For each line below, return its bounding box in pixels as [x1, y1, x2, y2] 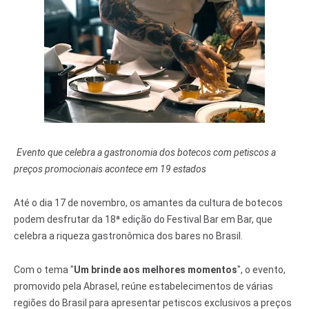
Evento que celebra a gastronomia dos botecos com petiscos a [17, 147, 276, 159]
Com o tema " [14, 264, 74, 276]
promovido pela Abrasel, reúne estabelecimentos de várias [14, 281, 273, 292]
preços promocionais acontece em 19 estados [14, 163, 206, 175]
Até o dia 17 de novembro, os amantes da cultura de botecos [14, 197, 283, 209]
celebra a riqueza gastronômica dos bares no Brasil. [14, 230, 243, 242]
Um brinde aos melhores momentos [74, 264, 237, 276]
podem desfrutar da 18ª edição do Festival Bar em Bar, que [14, 214, 272, 226]
